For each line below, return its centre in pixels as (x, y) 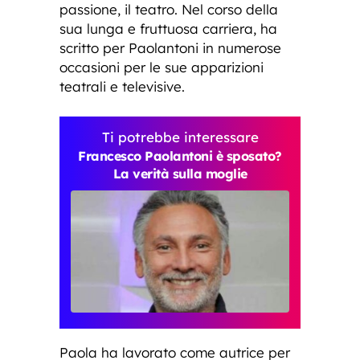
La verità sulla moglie (180, 173)
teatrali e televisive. (122, 86)
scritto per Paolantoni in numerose (170, 47)
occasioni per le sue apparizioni (162, 67)
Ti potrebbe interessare (180, 137)
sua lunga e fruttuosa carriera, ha (168, 28)
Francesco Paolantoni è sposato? (180, 155)
